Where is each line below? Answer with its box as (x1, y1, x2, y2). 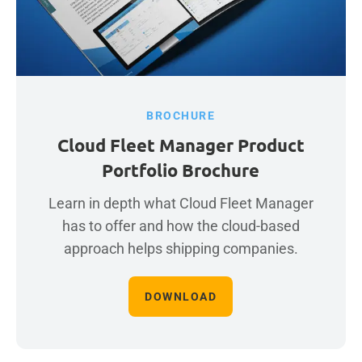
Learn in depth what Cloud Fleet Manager (48, 194, 314, 212)
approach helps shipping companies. (63, 239, 298, 257)
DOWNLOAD (145, 289, 217, 303)
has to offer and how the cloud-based (61, 217, 300, 234)
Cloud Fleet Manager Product (57, 133, 305, 156)
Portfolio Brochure (102, 158, 260, 181)
